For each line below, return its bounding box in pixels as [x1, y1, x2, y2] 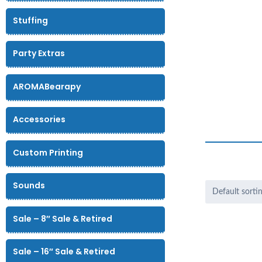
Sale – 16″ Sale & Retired [13, 246, 116, 258]
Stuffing [13, 14, 49, 26]
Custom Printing [13, 146, 84, 158]
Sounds [13, 180, 46, 192]
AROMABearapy [13, 80, 81, 92]
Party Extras [13, 47, 65, 60]
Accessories [13, 113, 66, 126]
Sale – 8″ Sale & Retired [13, 212, 113, 225]
